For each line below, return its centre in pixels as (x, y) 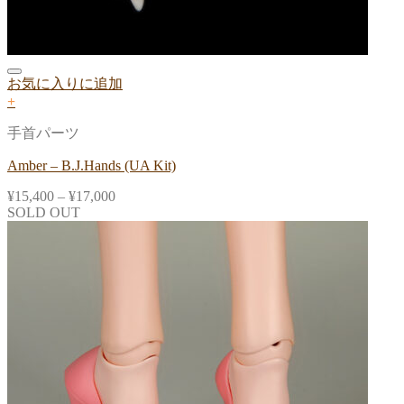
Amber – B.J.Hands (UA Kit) (92, 166)
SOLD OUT (44, 213)
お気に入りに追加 (65, 84)
